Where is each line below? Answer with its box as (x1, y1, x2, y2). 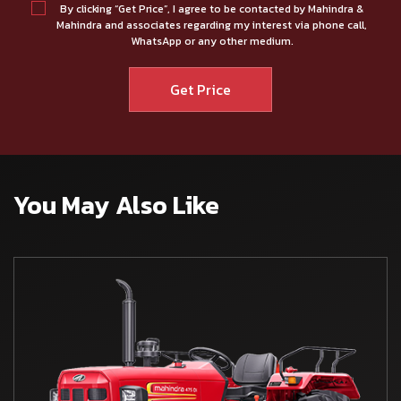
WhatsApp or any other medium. (130, 32, 294, 49)
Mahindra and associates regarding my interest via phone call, (56, 16, 367, 33)
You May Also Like (13, 185, 219, 224)
